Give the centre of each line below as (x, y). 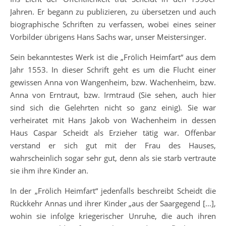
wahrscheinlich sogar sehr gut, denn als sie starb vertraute (113, 158)
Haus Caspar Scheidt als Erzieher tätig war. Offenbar (113, 133)
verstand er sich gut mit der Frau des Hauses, (113, 145)
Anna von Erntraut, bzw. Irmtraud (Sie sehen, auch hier (113, 95)
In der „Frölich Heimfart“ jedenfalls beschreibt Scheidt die (113, 191)
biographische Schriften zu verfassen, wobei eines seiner (113, 24)
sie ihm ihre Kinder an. (49, 171)
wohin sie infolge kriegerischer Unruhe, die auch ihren (113, 216)
